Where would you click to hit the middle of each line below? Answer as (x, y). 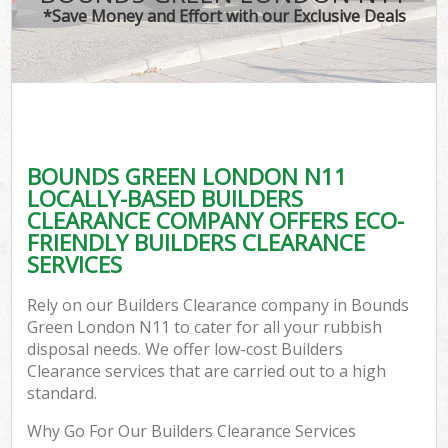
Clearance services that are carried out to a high (207, 371)
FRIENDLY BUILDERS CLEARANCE (196, 242)
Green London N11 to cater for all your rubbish (205, 327)
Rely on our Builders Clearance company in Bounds (218, 305)
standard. (62, 393)
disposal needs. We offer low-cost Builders (185, 349)
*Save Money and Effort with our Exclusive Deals (224, 15)
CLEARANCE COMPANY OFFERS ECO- (216, 220)
